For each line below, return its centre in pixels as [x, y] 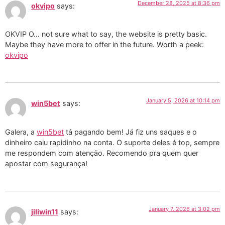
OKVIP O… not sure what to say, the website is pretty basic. [106, 34]
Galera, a [21, 132]
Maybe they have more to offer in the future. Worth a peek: [104, 44]
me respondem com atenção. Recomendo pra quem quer [102, 153]
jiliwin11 [45, 212]
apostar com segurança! [46, 163]
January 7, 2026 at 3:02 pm [184, 209]
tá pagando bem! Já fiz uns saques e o [130, 132]
